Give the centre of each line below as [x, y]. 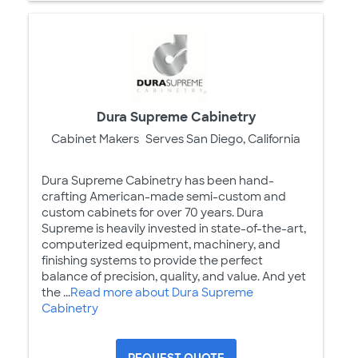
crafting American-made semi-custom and [164, 196]
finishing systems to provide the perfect [152, 260]
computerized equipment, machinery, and [161, 244]
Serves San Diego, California [223, 139]
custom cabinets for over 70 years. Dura [153, 212]
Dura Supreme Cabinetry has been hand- [158, 180]
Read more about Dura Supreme [162, 292]
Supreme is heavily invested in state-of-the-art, [174, 228]
